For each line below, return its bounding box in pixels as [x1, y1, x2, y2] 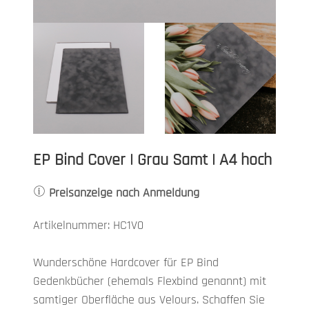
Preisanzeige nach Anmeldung [46, 185, 199, 201]
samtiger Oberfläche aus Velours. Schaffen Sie [33, 292, 265, 308]
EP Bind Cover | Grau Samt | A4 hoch [33, 150, 272, 170]
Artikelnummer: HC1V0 [33, 217, 143, 233]
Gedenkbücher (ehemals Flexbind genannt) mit [33, 273, 266, 289]
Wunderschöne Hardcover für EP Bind [33, 255, 219, 270]
